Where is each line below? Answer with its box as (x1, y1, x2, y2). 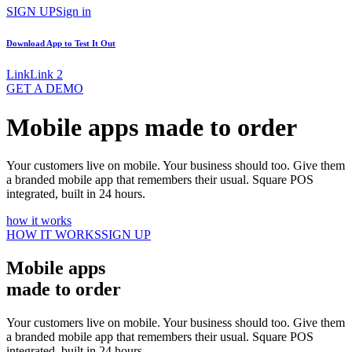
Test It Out (75, 38, 115, 49)
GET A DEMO (6, 82, 83, 96)
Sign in (56, 5, 91, 19)
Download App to (6, 38, 75, 49)
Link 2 (30, 68, 63, 82)
